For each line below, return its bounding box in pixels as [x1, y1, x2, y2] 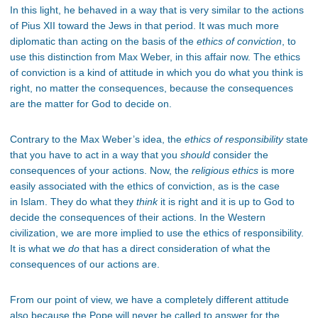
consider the [210, 149, 268, 161]
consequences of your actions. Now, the [10, 165, 192, 177]
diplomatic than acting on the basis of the [10, 35, 197, 48]
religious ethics [192, 165, 258, 177]
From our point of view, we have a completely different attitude [10, 294, 289, 306]
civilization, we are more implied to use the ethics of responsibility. [10, 227, 304, 239]
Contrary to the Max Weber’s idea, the [10, 133, 185, 146]
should [180, 149, 210, 161]
